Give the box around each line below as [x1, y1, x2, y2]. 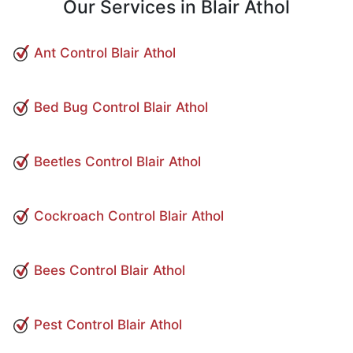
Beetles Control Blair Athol [34, 154, 201, 170]
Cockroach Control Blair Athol [34, 208, 224, 225]
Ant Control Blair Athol [34, 45, 176, 61]
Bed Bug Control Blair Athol [34, 99, 208, 116]
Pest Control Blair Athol [34, 317, 182, 333]
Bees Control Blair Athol [34, 262, 185, 279]
